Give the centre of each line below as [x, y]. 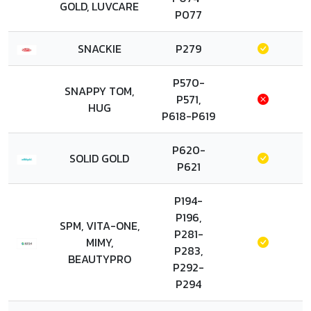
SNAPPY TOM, [99, 91]
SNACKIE [99, 49]
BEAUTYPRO [99, 259]
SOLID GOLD [99, 158]
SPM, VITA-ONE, [99, 226]
